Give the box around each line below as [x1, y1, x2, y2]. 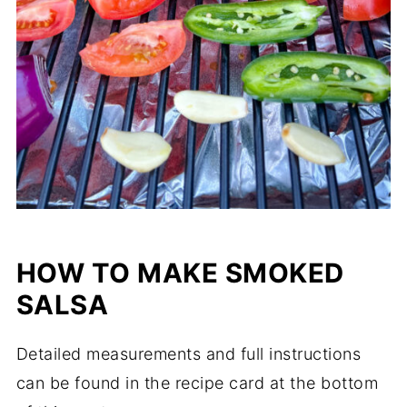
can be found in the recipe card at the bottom [15, 373, 379, 393]
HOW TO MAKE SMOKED [15, 257, 344, 290]
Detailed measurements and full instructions [15, 344, 362, 364]
